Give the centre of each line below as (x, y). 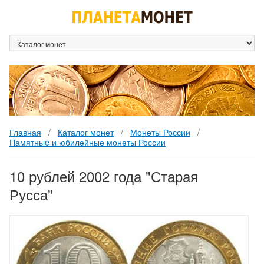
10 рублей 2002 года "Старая (104, 176)
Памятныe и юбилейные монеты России (88, 142)
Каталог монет (86, 132)
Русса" (31, 194)
